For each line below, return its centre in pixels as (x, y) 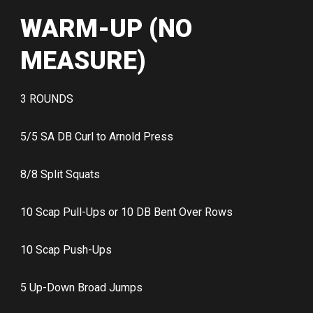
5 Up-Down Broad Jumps (81, 288)
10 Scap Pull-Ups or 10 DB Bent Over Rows (126, 212)
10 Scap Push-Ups (66, 250)
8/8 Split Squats (60, 175)
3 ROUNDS (47, 99)
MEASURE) (83, 61)
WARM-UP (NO (106, 29)
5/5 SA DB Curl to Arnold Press (97, 137)
